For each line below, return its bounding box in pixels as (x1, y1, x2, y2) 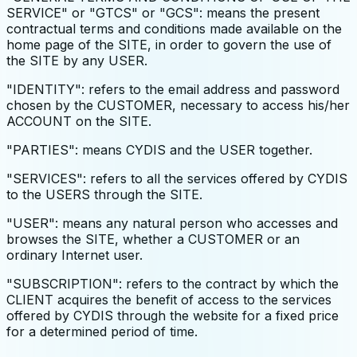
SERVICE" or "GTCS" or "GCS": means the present (6, 5, 320, 22)
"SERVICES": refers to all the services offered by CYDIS (6, 171, 347, 187)
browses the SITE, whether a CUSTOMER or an (6, 231, 300, 248)
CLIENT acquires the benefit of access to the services (6, 292, 331, 308)
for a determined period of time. (6, 324, 198, 340)
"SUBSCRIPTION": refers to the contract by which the (6, 276, 339, 292)
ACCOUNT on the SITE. (6, 113, 151, 130)
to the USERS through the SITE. (6, 186, 202, 203)
